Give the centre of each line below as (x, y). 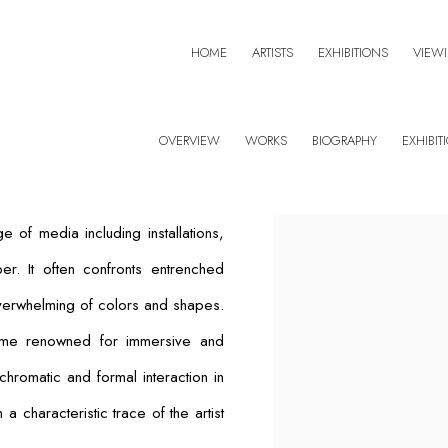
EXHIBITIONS (353, 53)
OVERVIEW (189, 140)
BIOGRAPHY (344, 140)
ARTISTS (272, 53)
